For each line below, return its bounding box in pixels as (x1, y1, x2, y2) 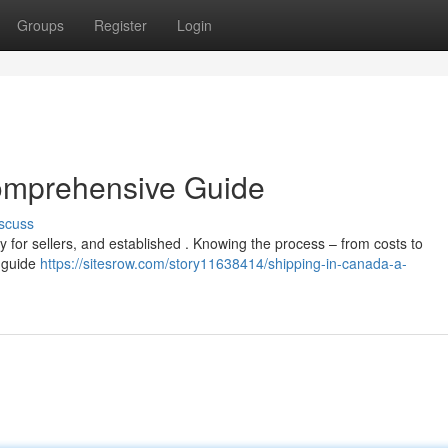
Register (94, 15, 147, 35)
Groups (17, 15, 64, 35)
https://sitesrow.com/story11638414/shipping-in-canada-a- (40, 253, 407, 273)
